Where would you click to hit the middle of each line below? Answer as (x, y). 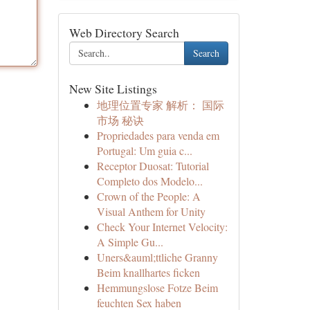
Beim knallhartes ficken (148, 272)
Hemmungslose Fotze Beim (157, 288)
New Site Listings (113, 89)
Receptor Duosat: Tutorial (153, 166)
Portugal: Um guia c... (144, 151)
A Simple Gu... (130, 242)
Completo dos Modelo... (149, 181)
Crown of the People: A (148, 196)
